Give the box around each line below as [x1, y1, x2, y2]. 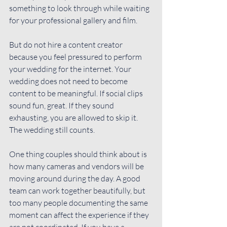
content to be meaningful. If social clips [9, 88, 144, 98]
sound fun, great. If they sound [9, 100, 116, 110]
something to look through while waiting [9, 3, 151, 13]
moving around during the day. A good [9, 173, 142, 183]
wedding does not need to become [9, 75, 129, 86]
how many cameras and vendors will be [9, 161, 145, 171]
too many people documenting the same [9, 197, 149, 208]
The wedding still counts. [9, 124, 95, 135]
